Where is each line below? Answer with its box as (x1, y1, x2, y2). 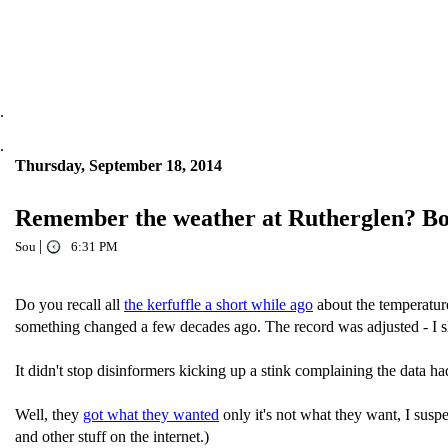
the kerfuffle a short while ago (124, 296, 313, 313)
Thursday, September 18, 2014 (15, 157, 222, 174)
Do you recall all (15, 296, 124, 313)
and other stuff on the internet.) (15, 428, 209, 445)
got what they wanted (83, 406, 219, 423)
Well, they (15, 406, 83, 423)
